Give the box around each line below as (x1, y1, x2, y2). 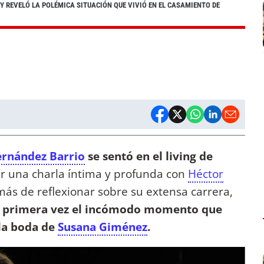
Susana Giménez (58, 219, 147, 235)
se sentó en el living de (85, 148, 213, 164)
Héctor (188, 166, 223, 182)
